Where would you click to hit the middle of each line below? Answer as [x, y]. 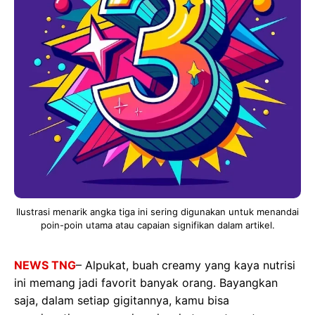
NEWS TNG [45, 265]
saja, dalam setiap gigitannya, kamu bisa [122, 300]
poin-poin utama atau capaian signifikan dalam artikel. [157, 225]
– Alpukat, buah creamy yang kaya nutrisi [186, 265]
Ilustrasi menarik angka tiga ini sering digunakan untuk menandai [157, 212]
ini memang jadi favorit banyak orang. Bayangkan [146, 283]
